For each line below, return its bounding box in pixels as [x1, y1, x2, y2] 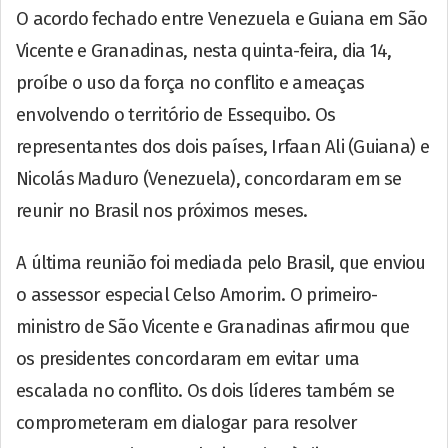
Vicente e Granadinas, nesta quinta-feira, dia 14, [16, 39, 392, 62]
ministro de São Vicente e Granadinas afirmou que [16, 315, 410, 338]
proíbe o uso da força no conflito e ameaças [16, 71, 365, 94]
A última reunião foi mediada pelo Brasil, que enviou [16, 251, 426, 274]
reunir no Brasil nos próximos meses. [16, 199, 308, 222]
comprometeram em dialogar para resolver [16, 411, 358, 434]
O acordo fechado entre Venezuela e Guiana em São [16, 7, 428, 30]
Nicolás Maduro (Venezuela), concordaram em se [16, 167, 402, 190]
